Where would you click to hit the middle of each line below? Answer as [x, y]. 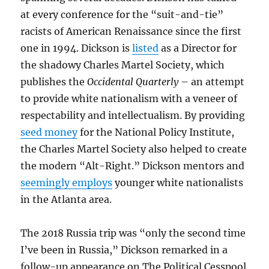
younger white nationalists [178, 182]
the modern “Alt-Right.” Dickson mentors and [133, 165]
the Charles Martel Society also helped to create [134, 149]
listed [146, 48]
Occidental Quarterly [133, 81]
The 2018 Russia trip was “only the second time [133, 233]
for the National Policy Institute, [156, 132]
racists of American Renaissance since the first [131, 31]
